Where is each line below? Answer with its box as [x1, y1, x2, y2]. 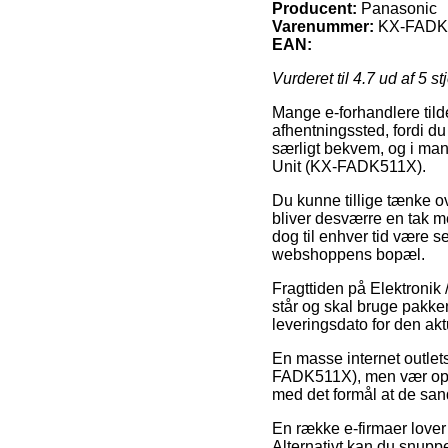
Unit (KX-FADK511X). [272, 157, 426, 175]
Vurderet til [272, 69, 353, 87]
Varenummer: [272, 17, 374, 35]
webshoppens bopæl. [272, 245, 425, 263]
